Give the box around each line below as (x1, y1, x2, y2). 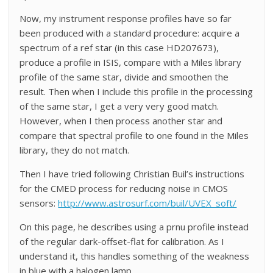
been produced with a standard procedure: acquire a (19, 27, 240, 39)
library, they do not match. (19, 144, 130, 156)
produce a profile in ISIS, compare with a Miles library (19, 56, 242, 68)
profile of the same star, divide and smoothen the (19, 71, 229, 83)
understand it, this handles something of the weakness (19, 250, 250, 262)
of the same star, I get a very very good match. (19, 100, 219, 112)
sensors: (19, 197, 58, 209)
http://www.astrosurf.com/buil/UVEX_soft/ (58, 197, 237, 209)
